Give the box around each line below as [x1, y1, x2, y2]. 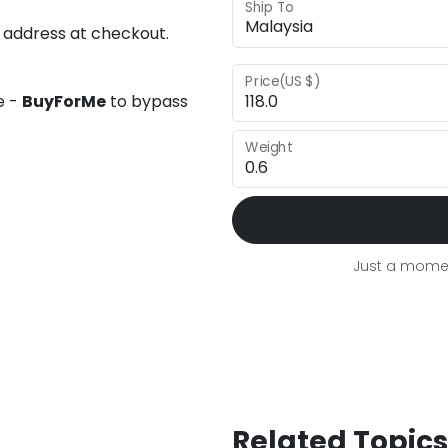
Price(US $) [245, 71, 321, 92]
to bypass [106, 90, 188, 113]
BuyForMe [22, 90, 106, 113]
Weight [245, 137, 293, 158]
